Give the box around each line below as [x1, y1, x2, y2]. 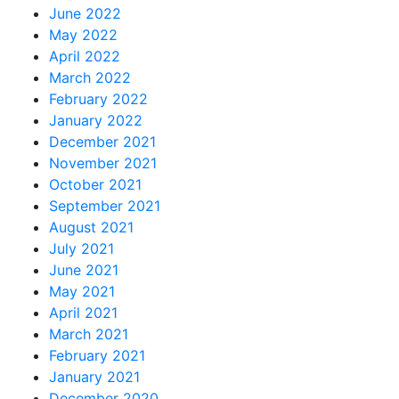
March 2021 [49, 324, 128, 343]
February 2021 [49, 346, 145, 364]
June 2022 [49, 4, 121, 22]
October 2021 [49, 175, 142, 193]
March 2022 [49, 68, 131, 86]
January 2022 [49, 110, 142, 129]
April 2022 [49, 46, 120, 65]
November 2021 [49, 153, 157, 172]
